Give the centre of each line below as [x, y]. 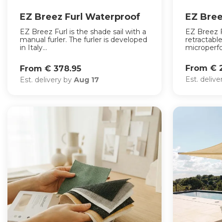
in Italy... [33, 47]
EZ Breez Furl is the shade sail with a [83, 31]
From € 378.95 [51, 68]
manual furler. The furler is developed [83, 39]
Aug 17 [86, 80]
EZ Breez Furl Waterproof [80, 17]
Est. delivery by [47, 80]
